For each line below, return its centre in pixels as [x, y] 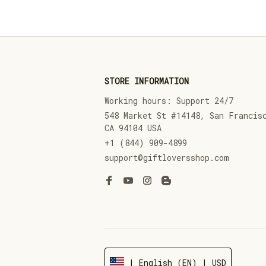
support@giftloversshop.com [167, 158]
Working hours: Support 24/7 [169, 101]
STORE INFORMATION [147, 81]
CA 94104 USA [133, 128]
